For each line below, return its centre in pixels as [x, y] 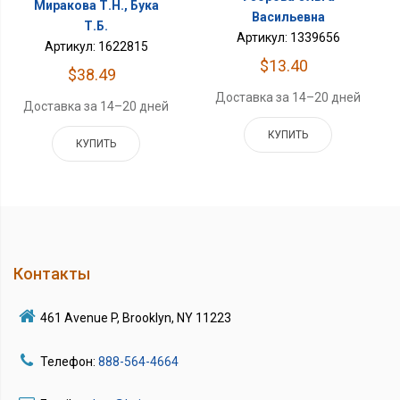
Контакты [52, 273]
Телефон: [69, 361]
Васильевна [288, 17]
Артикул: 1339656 [288, 38]
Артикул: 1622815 [96, 46]
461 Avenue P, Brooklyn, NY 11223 [136, 317]
